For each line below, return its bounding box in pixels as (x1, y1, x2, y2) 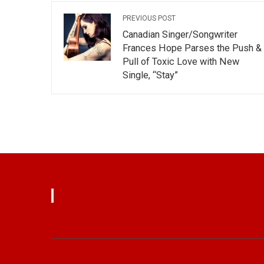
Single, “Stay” (123, 69, 178, 81)
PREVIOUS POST (123, 14, 176, 22)
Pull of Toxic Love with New (123, 55, 239, 67)
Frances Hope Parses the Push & (123, 42, 262, 54)
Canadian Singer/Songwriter (123, 28, 237, 40)
